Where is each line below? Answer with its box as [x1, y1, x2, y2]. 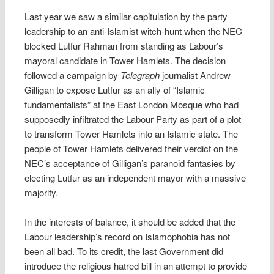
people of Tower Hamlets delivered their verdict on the [24, 142, 239, 155]
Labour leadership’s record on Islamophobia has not [24, 230, 231, 243]
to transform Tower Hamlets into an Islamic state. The [24, 127, 239, 140]
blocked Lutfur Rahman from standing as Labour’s [24, 39, 224, 52]
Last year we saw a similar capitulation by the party [24, 10, 228, 23]
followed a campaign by [24, 68, 121, 81]
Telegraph [120, 68, 160, 81]
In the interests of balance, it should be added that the [24, 215, 236, 229]
